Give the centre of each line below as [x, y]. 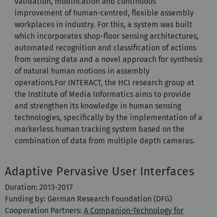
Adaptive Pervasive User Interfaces [100, 171]
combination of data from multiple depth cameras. [105, 140]
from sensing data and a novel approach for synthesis [108, 59]
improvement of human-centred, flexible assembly [104, 13]
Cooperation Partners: [44, 210]
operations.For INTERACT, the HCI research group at [104, 82]
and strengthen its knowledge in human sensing [98, 106]
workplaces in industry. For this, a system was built [103, 24]
